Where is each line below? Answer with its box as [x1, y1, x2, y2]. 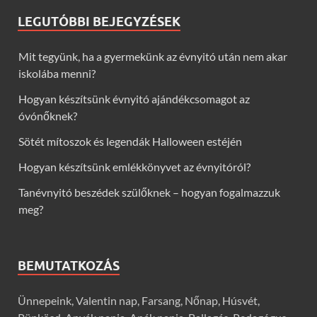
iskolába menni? [18, 67, 96, 81]
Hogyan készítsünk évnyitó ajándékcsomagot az [18, 92, 250, 106]
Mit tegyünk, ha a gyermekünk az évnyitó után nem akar [18, 50, 287, 64]
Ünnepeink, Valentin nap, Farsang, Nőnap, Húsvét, [18, 294, 260, 308]
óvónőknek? [18, 109, 77, 123]
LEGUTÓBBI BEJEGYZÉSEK [18, 14, 180, 30]
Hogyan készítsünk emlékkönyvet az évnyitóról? [18, 160, 250, 174]
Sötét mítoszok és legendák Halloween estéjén [18, 134, 242, 149]
